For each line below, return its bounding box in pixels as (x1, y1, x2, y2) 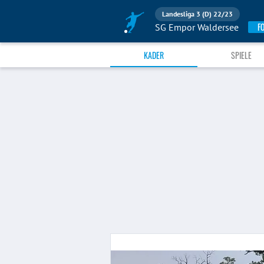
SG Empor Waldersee (155, 21, 239, 34)
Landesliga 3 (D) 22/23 (162, 9, 233, 18)
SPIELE (230, 48, 252, 61)
